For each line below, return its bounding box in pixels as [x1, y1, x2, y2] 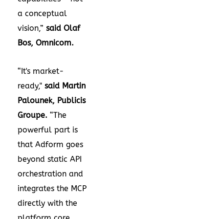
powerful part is [18, 125, 78, 134]
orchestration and [18, 169, 83, 178]
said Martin [44, 81, 86, 90]
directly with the [18, 198, 77, 208]
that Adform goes [18, 139, 83, 149]
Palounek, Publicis [18, 95, 86, 105]
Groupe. [18, 110, 47, 120]
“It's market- [18, 66, 64, 76]
